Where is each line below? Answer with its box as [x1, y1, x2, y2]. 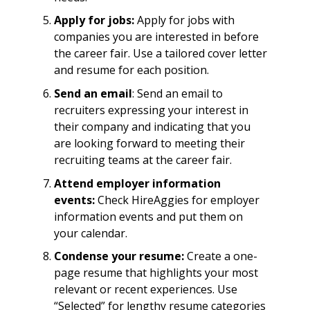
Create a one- [183, 248, 257, 264]
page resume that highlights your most [53, 265, 258, 281]
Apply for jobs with [134, 12, 235, 28]
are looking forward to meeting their [53, 136, 245, 152]
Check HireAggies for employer [94, 192, 259, 208]
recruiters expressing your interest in [53, 102, 248, 118]
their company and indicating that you [53, 119, 250, 135]
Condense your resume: [53, 248, 184, 264]
